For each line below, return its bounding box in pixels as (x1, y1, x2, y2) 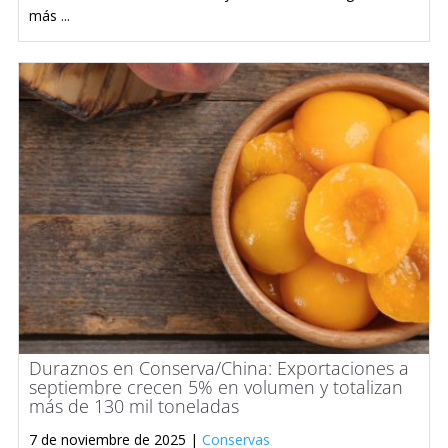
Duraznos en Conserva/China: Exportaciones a (29, 356, 409, 381)
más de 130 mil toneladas (29, 394, 239, 419)
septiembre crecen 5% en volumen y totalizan (29, 375, 403, 400)
